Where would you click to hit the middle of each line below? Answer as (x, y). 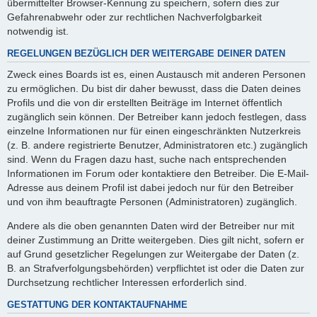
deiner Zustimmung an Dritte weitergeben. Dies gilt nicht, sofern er (156, 240)
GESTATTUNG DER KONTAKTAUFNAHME (97, 305)
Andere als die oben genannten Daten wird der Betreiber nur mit (151, 226)
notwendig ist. (38, 31)
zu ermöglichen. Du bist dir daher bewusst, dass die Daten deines (154, 88)
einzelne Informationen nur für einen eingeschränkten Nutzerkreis (154, 131)
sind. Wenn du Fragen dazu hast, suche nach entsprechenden (147, 159)
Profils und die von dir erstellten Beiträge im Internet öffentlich (145, 102)
